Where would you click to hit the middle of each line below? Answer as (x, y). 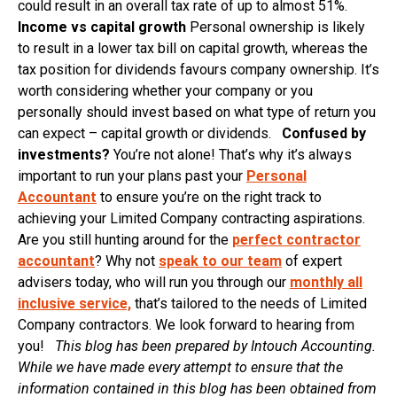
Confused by (324, 134)
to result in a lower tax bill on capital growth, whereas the (193, 49)
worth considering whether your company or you (165, 91)
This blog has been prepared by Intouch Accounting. (215, 346)
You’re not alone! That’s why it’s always (231, 155)
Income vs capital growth (102, 27)
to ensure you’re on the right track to (209, 198)
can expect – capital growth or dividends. (150, 134)
